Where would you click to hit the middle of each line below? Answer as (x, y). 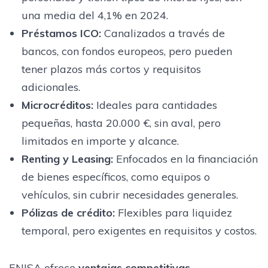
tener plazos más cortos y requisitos (111, 69)
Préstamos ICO (60, 33)
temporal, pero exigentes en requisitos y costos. (139, 230)
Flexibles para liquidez (173, 212)
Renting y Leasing (66, 159)
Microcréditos (56, 105)
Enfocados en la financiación (185, 159)
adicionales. (51, 87)
